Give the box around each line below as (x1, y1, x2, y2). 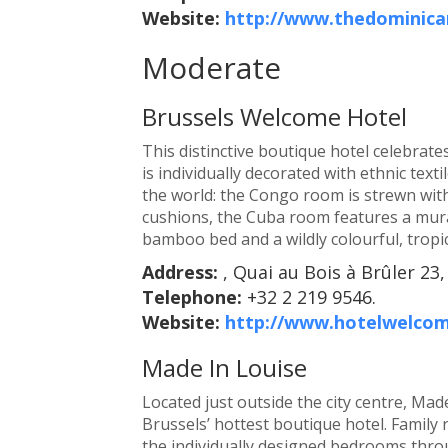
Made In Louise (141, 350, 307, 384)
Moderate (141, 46, 281, 88)
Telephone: (141, 284, 247, 309)
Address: (141, 259, 223, 284)
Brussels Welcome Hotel (141, 99, 407, 133)
